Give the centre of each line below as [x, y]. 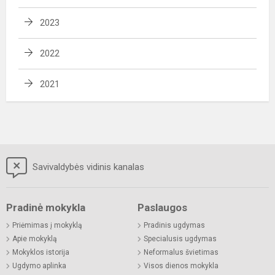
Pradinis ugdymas [174, 225]
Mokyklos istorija [41, 252]
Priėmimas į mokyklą [47, 225]
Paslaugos [162, 207]
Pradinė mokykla [46, 207]
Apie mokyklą [35, 238]
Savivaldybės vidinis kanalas [87, 167]
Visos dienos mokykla [181, 265]
